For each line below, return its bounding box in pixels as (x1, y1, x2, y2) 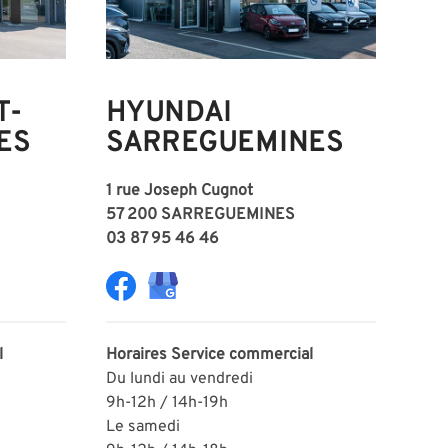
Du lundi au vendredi (106, 368, 253, 389)
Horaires (106, 344, 171, 365)
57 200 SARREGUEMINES (106, 204, 295, 225)
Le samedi (106, 416, 180, 437)
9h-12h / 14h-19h (106, 392, 228, 413)
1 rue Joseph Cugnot (106, 180, 257, 201)
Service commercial (171, 344, 313, 365)
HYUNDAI (106, 95, 239, 132)
